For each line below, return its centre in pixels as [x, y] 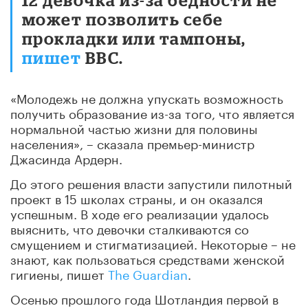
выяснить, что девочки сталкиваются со [130, 227]
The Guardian [148, 273]
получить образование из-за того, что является [152, 112]
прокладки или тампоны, [134, 38]
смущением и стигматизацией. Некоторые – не [153, 242]
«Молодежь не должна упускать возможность [147, 97]
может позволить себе [123, 19]
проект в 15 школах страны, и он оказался [136, 197]
